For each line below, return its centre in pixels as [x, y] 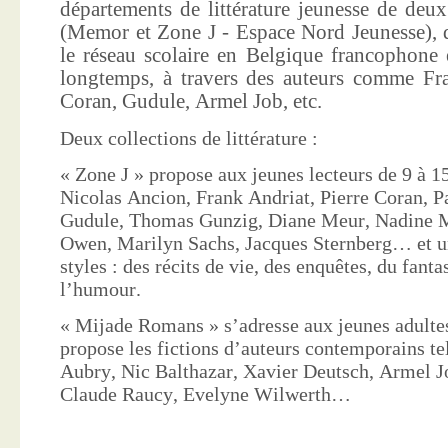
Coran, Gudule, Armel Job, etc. [191, 101]
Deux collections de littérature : [189, 137]
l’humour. [100, 288]
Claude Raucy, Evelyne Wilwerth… [205, 394]
